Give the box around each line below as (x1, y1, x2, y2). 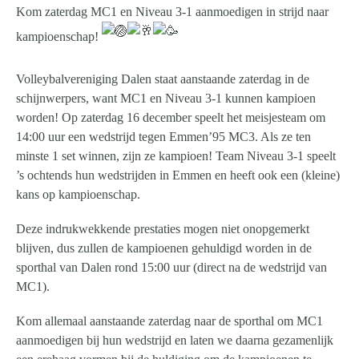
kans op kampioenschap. (16, 187, 140, 201)
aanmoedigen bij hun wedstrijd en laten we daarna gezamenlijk (16, 333, 333, 347)
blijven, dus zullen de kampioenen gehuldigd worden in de (16, 240, 312, 255)
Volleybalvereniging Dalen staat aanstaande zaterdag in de (16, 71, 309, 86)
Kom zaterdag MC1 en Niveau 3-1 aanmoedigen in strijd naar (16, 5, 329, 19)
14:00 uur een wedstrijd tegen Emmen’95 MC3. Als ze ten (16, 129, 311, 143)
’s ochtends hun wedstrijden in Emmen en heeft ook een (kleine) (16, 167, 340, 182)
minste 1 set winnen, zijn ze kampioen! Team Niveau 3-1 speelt (16, 148, 336, 163)
